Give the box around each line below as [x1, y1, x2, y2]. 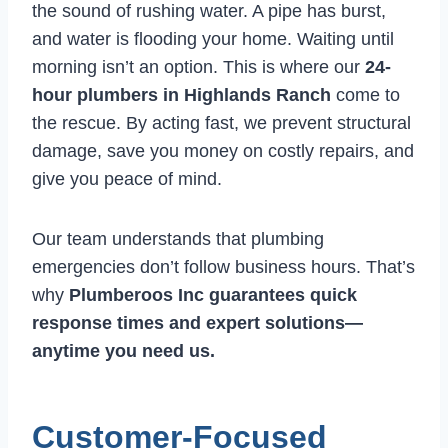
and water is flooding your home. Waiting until [32, 29, 394, 50]
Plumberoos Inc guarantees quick [69, 285, 357, 306]
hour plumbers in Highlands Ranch [32, 85, 331, 106]
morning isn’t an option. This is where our [32, 57, 365, 78]
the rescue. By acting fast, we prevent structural [32, 113, 411, 134]
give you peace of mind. [32, 169, 222, 190]
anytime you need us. [32, 341, 215, 362]
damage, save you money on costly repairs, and [32, 141, 414, 162]
